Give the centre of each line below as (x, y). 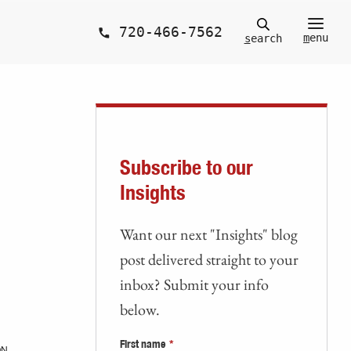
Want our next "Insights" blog (208, 234)
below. (139, 309)
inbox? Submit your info (194, 284)
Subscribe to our (186, 168)
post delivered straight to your (209, 259)
